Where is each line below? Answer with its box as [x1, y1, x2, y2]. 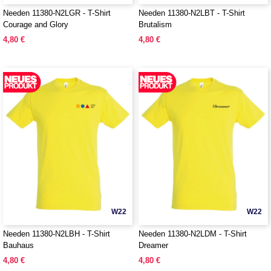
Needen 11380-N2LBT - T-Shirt [139, 8, 245, 18]
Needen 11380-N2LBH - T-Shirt [3, 229, 110, 238]
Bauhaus [3, 241, 34, 250]
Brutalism [139, 20, 172, 29]
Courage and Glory [3, 20, 68, 29]
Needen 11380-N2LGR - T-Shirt [3, 8, 111, 18]
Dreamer [139, 241, 168, 250]
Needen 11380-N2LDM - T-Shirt [139, 229, 247, 238]
